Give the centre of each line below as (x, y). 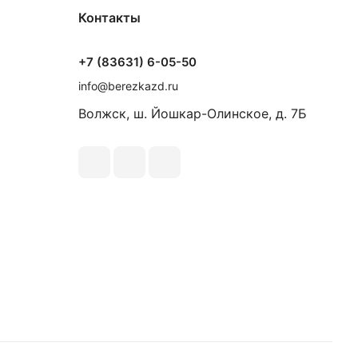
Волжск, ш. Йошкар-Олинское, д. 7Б (193, 113)
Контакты (109, 18)
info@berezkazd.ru (128, 86)
